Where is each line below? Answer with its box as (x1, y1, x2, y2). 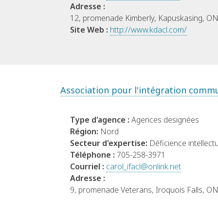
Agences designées (131, 114, 199, 126)
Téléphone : (70, 149, 117, 161)
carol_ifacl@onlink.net (106, 161, 181, 172)
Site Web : (70, 24, 110, 36)
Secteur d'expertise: (70, 138, 149, 149)
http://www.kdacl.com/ (110, 24, 187, 36)
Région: (70, 126, 100, 137)
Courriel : (70, 161, 106, 172)
